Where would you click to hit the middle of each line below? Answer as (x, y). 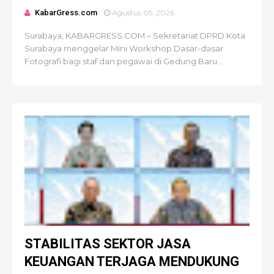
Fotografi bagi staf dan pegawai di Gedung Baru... (124, 61)
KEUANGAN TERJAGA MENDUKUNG (132, 261)
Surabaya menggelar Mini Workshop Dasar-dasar (124, 48)
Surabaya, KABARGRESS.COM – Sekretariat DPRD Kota (135, 35)
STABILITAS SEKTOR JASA (108, 244)
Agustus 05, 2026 (143, 13)
